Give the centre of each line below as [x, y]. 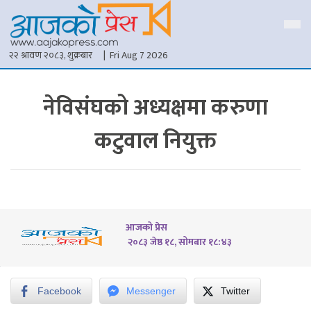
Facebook [59, 291]
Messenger [151, 291]
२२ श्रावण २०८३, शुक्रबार [51, 56]
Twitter [235, 291]
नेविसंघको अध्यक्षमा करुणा [155, 108]
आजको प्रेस [146, 228]
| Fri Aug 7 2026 [136, 56]
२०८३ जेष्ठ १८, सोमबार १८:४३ [179, 242]
